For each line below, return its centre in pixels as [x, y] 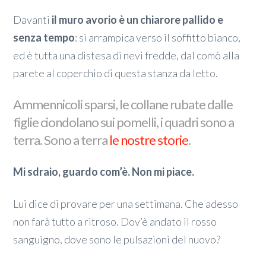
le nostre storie [149, 140]
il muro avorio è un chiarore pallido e [138, 19]
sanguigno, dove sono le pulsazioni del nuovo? [117, 239]
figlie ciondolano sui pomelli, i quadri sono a [124, 122]
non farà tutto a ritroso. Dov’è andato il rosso [115, 221]
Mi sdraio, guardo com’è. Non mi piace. [104, 172]
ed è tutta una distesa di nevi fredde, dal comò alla [126, 55]
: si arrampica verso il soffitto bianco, [158, 37]
